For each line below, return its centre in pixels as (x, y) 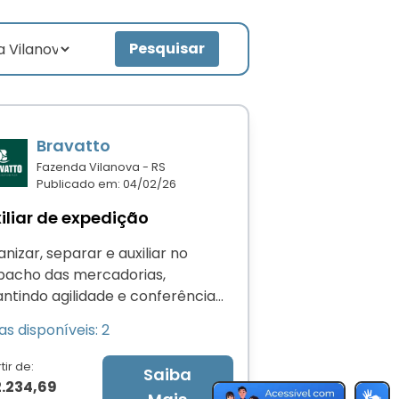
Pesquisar (167, 49)
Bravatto (73, 146)
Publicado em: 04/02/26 (106, 184)
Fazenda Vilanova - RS (101, 167)
